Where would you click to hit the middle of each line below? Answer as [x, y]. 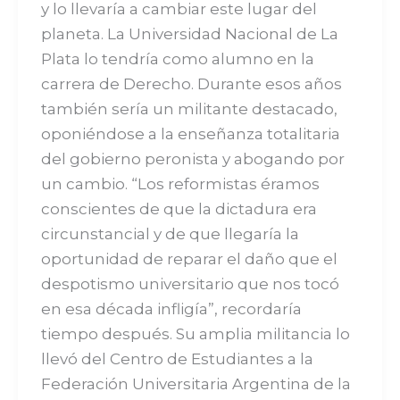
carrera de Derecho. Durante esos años [191, 83]
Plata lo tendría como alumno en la [177, 58]
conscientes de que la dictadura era [179, 208]
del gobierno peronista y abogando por [192, 158]
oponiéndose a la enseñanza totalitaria [190, 133]
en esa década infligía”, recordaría [171, 308]
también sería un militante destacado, [189, 108]
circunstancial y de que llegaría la [170, 233]
